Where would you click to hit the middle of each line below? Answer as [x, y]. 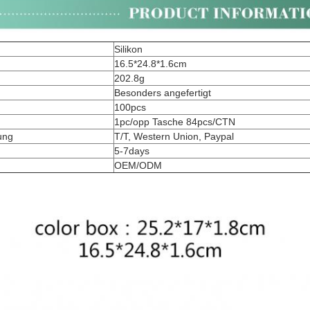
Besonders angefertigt [163, 93]
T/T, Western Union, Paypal [174, 136]
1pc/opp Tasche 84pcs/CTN [175, 122]
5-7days [132, 151]
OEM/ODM [138, 165]
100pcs [130, 107]
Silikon [128, 49]
